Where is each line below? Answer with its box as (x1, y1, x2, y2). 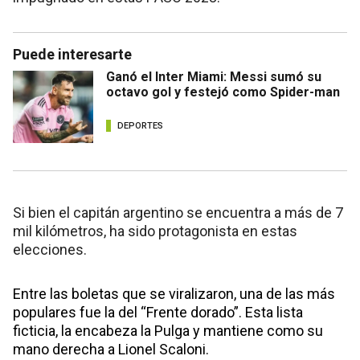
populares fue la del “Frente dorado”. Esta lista (13, 304, 303, 321)
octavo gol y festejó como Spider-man (106, 84, 340, 100)
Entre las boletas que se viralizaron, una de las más (13, 285, 335, 303)
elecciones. (13, 241, 90, 259)
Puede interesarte (13, 46, 132, 63)
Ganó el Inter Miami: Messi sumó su (106, 69, 321, 85)
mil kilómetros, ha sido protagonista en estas (13, 223, 297, 240)
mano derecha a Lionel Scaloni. (13, 341, 209, 358)
